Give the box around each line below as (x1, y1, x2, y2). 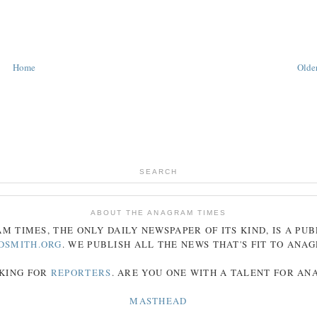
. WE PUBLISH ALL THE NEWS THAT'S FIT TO (62, 238, 287, 251)
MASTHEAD (129, 294, 188, 308)
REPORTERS (50, 266, 112, 279)
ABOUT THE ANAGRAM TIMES (91, 208, 226, 217)
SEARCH (139, 167, 178, 175)
